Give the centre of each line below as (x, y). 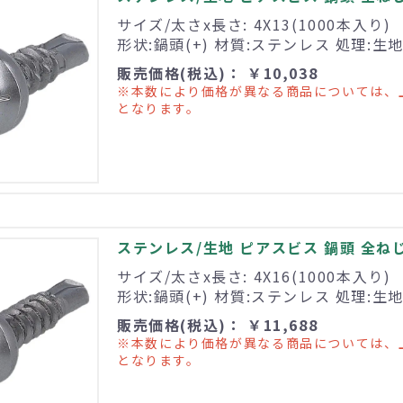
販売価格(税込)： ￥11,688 (218, 325)
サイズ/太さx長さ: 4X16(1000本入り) (254, 277)
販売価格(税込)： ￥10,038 (218, 73)
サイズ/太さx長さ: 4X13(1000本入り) (254, 25)
